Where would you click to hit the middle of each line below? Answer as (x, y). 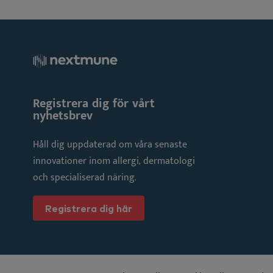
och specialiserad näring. (84, 177)
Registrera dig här (89, 208)
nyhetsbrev (63, 115)
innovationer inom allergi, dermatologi (114, 161)
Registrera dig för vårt (94, 103)
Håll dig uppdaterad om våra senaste (110, 144)
